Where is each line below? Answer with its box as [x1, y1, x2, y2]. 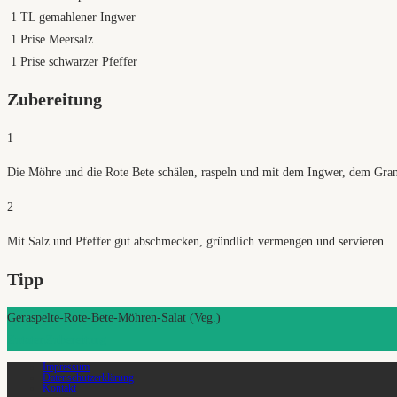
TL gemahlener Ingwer [20, 10, 136, 24]
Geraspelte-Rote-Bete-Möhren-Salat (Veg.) [7, 311, 221, 324]
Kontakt [43, 382, 76, 394]
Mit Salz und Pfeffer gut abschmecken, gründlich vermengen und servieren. [7, 234, 387, 248]
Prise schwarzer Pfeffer [20, 54, 137, 68]
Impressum [43, 361, 90, 373]
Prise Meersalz [20, 32, 93, 46]
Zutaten [7, 333, 45, 346]
